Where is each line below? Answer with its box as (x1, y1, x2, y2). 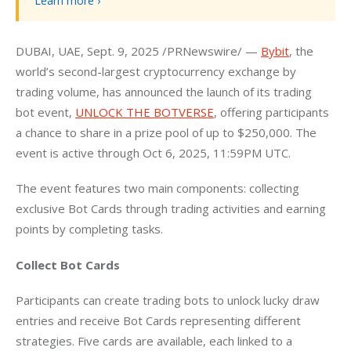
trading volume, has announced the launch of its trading (16, 83, 315, 100)
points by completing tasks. (16, 221, 163, 237)
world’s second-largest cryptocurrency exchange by (16, 63, 299, 79)
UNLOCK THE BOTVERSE (75, 103, 214, 120)
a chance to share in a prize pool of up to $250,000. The (16, 124, 320, 140)
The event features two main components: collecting (16, 180, 302, 197)
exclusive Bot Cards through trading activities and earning (16, 201, 329, 217)
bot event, (16, 103, 75, 120)
